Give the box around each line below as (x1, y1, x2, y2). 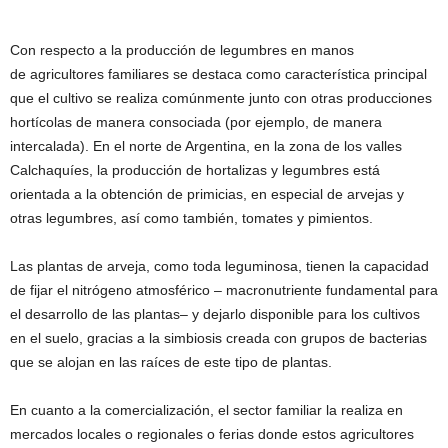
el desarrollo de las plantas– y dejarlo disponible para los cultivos (10, 305, 420, 322)
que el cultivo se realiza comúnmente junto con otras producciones (10, 89, 432, 106)
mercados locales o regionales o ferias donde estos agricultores (10, 425, 414, 442)
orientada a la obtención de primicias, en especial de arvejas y (10, 185, 404, 202)
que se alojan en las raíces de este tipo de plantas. (10, 353, 332, 370)
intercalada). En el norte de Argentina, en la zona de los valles (10, 137, 402, 154)
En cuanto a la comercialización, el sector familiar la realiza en (10, 401, 403, 418)
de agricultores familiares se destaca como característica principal (10, 65, 427, 82)
